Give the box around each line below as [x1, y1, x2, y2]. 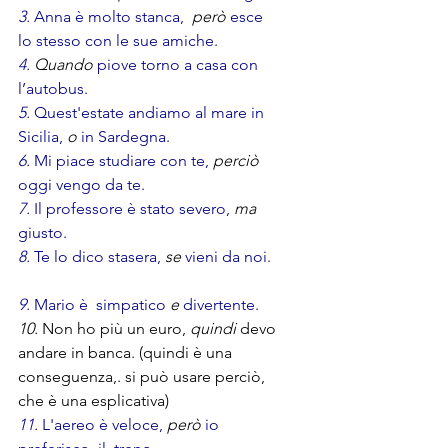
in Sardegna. [81, 127, 170, 147]
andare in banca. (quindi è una [18, 343, 236, 363]
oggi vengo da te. [18, 175, 145, 195]
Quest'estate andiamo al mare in [34, 103, 268, 123]
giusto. [18, 223, 95, 243]
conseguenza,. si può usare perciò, [18, 367, 269, 387]
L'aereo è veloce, [38, 415, 167, 435]
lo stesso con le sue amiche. [18, 31, 218, 51]
